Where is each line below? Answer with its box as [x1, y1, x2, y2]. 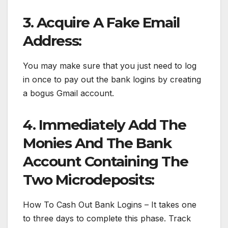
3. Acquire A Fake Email [23, 14, 180, 32]
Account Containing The [23, 152, 188, 170]
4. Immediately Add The [23, 116, 186, 133]
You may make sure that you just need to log [23, 60, 196, 71]
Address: [23, 32, 81, 50]
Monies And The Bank [23, 134, 172, 152]
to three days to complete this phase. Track [23, 213, 191, 223]
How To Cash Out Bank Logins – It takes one [23, 199, 196, 210]
